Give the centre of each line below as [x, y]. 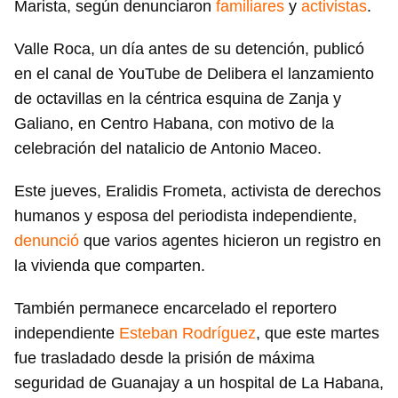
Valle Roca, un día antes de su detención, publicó [189, 49]
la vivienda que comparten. [110, 266]
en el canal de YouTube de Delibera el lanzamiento [194, 74]
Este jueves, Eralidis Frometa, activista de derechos [198, 191]
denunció [47, 241]
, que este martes [318, 334]
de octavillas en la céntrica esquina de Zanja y [178, 99]
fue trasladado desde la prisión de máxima [164, 358]
